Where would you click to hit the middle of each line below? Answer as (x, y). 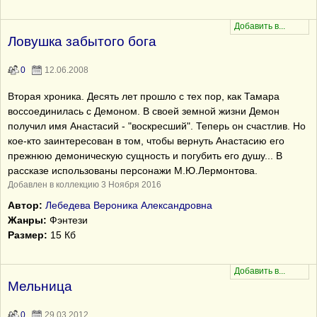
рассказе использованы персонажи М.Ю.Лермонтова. (133, 171)
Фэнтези (67, 220)
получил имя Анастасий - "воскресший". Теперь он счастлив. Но (157, 126)
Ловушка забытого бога (82, 41)
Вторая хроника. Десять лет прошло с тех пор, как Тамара (144, 96)
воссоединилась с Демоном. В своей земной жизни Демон (144, 111)
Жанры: (27, 220)
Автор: (25, 205)
